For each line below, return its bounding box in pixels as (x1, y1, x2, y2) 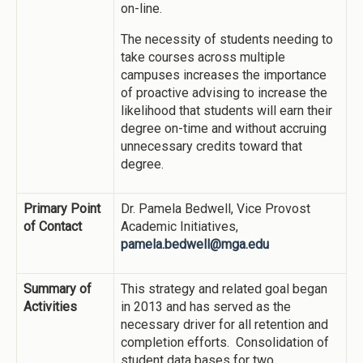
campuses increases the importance (121, 67, 327, 83)
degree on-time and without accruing (121, 121, 327, 137)
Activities (23, 299, 77, 315)
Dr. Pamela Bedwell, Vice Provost (121, 201, 310, 217)
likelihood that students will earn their (121, 103, 332, 119)
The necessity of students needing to (121, 32, 333, 48)
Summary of (23, 281, 92, 297)
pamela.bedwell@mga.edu (121, 237, 269, 253)
